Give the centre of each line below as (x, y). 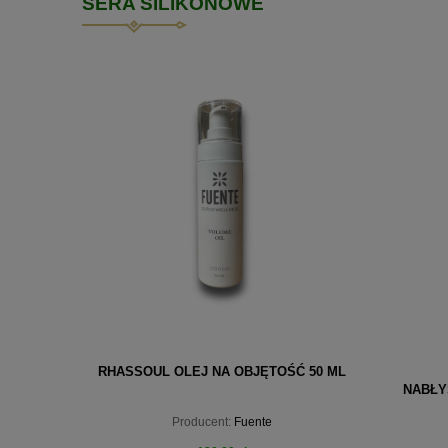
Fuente (253, 421)
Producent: (201, 421)
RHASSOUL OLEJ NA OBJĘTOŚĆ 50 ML (222, 371)
